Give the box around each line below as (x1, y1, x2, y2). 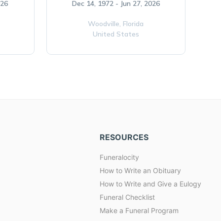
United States (92, 30, 139, 38)
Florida (123, 19, 144, 28)
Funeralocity (100, 153, 139, 161)
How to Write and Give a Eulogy (100, 180, 201, 188)
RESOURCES (100, 132, 148, 142)
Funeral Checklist (100, 193, 155, 201)
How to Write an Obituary (100, 166, 181, 175)
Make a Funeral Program (100, 206, 179, 215)
